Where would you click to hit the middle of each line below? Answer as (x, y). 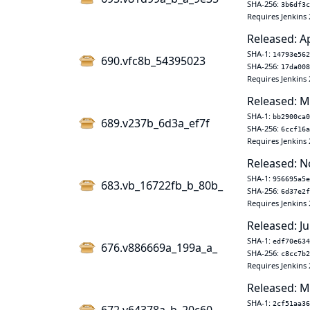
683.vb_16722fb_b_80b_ (162, 185)
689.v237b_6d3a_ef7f (155, 123)
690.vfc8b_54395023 (153, 61)
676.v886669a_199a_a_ (159, 248)
